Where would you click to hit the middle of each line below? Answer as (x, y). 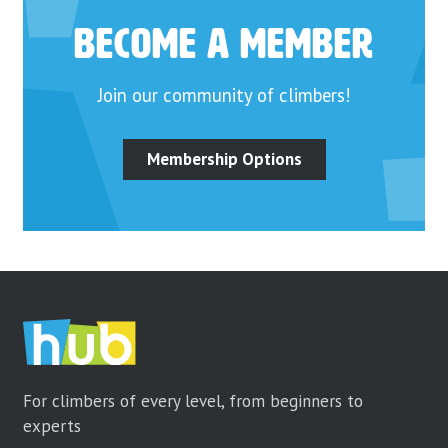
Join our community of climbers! (224, 95)
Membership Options (224, 159)
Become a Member (224, 46)
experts (52, 426)
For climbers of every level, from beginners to (193, 401)
